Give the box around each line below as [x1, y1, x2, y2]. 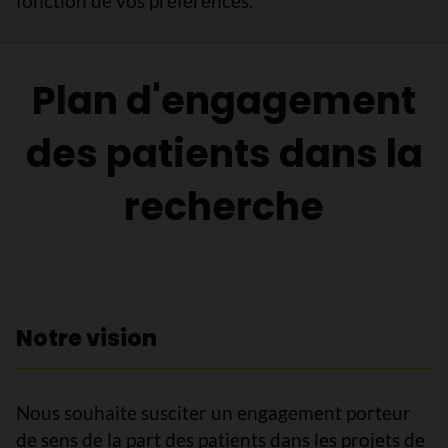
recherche [124, 180, 324, 233]
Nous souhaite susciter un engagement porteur [16, 401, 411, 424]
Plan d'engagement [32, 74, 416, 127]
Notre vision [16, 323, 157, 354]
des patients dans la [25, 127, 423, 180]
